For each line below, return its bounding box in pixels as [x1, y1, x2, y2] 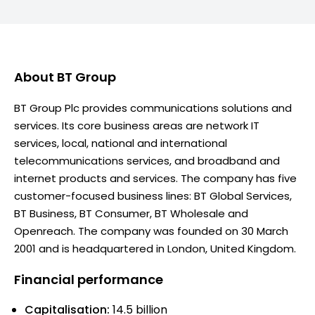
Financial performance [14, 270, 163, 288]
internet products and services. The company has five [14, 170, 297, 186]
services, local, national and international [14, 135, 227, 150]
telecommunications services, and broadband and [14, 153, 280, 168]
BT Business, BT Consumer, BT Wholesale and [14, 205, 248, 221]
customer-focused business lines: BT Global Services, [14, 188, 292, 203]
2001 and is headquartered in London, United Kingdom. [14, 240, 296, 256]
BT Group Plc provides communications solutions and [14, 100, 292, 115]
